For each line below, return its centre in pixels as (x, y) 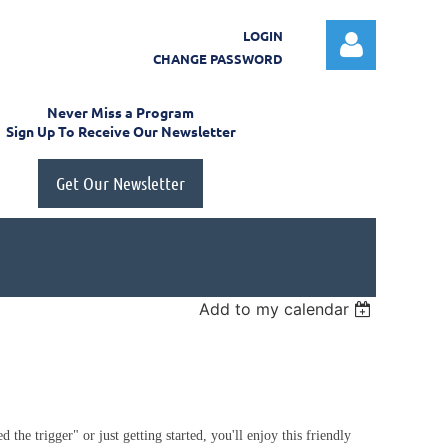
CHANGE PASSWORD (218, 58)
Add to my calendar (274, 309)
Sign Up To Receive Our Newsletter (120, 131)
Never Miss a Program (120, 112)
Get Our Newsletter (120, 183)
